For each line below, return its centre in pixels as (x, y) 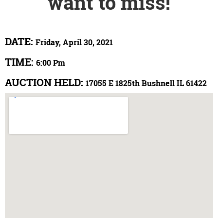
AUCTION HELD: (45, 82)
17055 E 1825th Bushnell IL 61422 (146, 83)
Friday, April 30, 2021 (74, 42)
